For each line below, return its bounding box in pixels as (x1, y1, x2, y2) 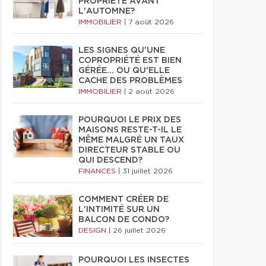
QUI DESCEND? (78, 156, 142, 164)
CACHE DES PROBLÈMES (78, 77, 182, 85)
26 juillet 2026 (113, 227, 166, 234)
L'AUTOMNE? (78, 7, 135, 15)
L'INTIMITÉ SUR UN (78, 205, 160, 214)
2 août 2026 (128, 88, 175, 95)
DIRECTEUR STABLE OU (78, 146, 180, 154)
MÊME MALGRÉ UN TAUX (78, 136, 184, 144)
